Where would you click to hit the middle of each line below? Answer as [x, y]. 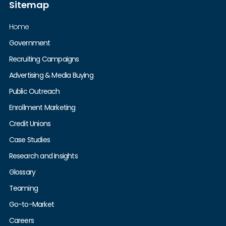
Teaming [23, 188]
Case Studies [29, 139]
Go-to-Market [31, 204]
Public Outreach [34, 91]
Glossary [22, 172]
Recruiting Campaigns [44, 59]
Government [30, 43]
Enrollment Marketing [42, 107]
